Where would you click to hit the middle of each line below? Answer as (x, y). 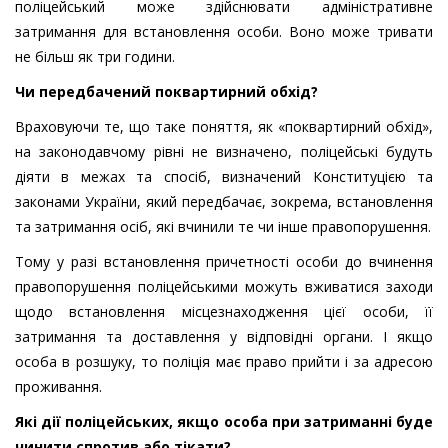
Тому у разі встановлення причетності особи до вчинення (224, 262)
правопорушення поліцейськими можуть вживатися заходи (224, 287)
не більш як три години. (95, 57)
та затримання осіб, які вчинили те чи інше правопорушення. (223, 227)
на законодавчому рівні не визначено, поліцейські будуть (224, 152)
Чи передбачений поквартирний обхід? (166, 92)
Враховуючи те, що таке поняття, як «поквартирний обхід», (224, 127)
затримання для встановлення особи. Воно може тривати (224, 32)
